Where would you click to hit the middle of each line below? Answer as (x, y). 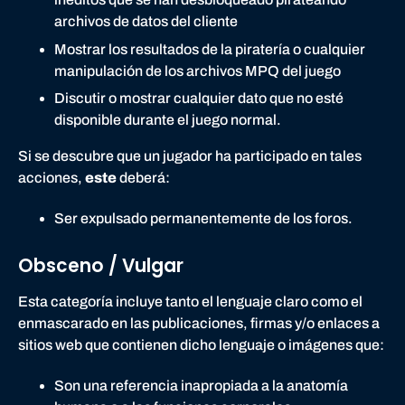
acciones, (52, 177)
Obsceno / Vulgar (101, 266)
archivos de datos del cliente (146, 22)
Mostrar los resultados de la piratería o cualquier (210, 49)
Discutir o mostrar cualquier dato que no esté (199, 98)
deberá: (145, 177)
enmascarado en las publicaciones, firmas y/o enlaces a (199, 324)
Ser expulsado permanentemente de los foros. (203, 218)
